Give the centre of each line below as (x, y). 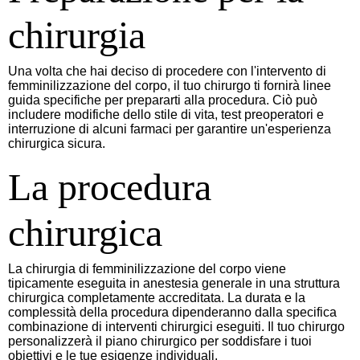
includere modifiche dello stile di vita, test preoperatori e (166, 115)
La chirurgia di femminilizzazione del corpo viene (147, 269)
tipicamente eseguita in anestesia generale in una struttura (174, 284)
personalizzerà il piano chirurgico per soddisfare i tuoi (160, 342)
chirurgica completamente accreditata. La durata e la (157, 298)
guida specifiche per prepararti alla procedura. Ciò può (163, 100)
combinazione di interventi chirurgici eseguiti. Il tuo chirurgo (176, 327)
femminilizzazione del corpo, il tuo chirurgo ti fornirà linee (170, 86)
